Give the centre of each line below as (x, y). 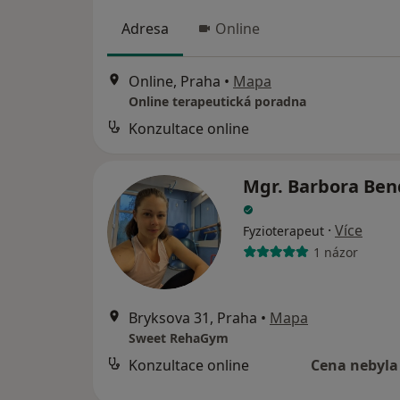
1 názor (335, 252)
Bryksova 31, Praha (193, 318)
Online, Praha (175, 82)
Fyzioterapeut (283, 231)
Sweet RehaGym (179, 338)
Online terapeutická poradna (217, 102)
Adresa (145, 29)
